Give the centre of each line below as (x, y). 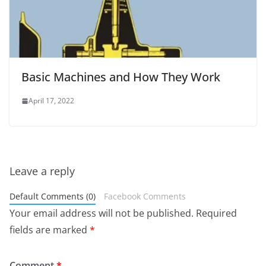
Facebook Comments (145, 197)
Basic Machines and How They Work (121, 77)
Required (216, 213)
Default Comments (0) (53, 197)
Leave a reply (42, 171)
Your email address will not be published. (102, 213)
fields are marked (50, 230)
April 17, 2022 (51, 101)
